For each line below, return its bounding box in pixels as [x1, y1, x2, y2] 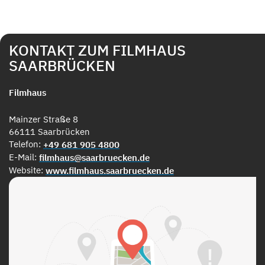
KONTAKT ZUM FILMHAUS [9, 40, 186, 60]
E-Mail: [9, 151, 39, 163]
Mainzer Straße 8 [9, 113, 78, 125]
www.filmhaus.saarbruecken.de [46, 164, 174, 176]
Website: [9, 164, 46, 176]
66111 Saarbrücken [9, 125, 90, 137]
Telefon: [9, 138, 43, 150]
